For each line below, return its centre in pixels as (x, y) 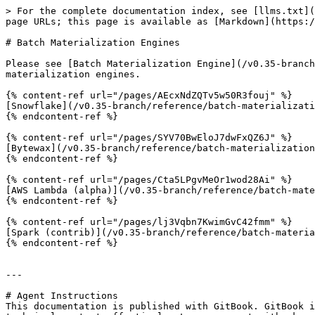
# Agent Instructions (62, 296)
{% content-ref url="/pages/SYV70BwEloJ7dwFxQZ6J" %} (149, 137)
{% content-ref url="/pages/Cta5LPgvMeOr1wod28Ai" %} (149, 180)
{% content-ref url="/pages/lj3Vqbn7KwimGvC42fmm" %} (149, 222)
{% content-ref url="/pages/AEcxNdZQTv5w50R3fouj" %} (149, 95)
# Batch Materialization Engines (93, 43)
